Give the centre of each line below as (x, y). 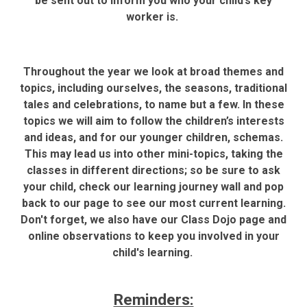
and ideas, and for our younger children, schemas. (153, 137)
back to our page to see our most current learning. (153, 203)
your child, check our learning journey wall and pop (153, 186)
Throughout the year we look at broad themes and (153, 71)
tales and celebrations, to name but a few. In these (153, 104)
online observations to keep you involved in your (153, 236)
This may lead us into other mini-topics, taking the (153, 153)
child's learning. (153, 252)
